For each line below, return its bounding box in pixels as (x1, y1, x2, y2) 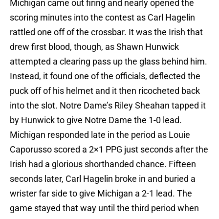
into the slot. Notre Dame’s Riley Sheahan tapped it (10, 100, 206, 111)
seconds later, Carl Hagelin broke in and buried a (10, 174, 196, 184)
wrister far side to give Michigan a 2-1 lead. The (10, 188, 192, 199)
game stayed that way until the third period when (10, 203, 199, 214)
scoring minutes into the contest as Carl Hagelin (10, 12, 195, 23)
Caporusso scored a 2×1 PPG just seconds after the (10, 144, 208, 155)
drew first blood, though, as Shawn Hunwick (10, 42, 179, 52)
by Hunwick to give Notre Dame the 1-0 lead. (10, 115, 182, 126)
